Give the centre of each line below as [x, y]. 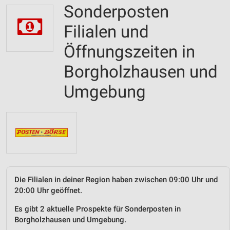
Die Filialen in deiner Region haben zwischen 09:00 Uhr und [116, 179]
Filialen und [106, 32]
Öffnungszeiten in [129, 52]
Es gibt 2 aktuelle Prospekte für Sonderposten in [98, 209]
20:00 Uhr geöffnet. [48, 190]
